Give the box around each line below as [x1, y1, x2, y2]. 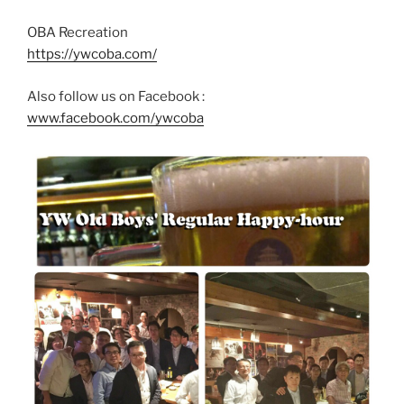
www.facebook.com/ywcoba [27, 109, 204, 126]
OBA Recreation [27, 24, 128, 41]
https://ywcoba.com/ [27, 46, 157, 63]
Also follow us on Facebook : [27, 87, 205, 105]
